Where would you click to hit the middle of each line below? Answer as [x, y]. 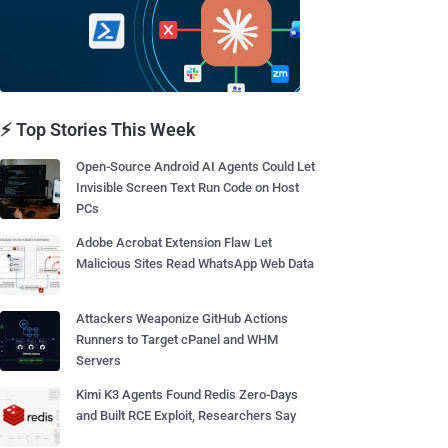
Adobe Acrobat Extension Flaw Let [174, 242]
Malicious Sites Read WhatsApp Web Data [195, 263]
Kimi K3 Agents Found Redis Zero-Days [187, 394]
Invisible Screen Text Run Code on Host [187, 187]
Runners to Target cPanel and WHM [177, 339]
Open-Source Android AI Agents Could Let [195, 166]
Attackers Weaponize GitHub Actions [182, 318]
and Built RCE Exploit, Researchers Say [186, 415]
